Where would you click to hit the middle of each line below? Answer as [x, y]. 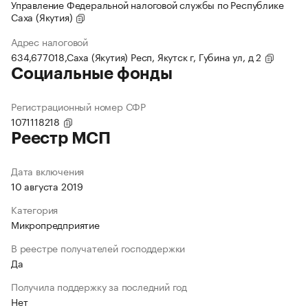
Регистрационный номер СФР [78, 106]
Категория [35, 209]
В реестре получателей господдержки [98, 248]
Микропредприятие [55, 224]
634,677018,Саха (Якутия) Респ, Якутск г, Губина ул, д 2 [137, 57]
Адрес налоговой [49, 42]
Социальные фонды [92, 74]
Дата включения [48, 171]
